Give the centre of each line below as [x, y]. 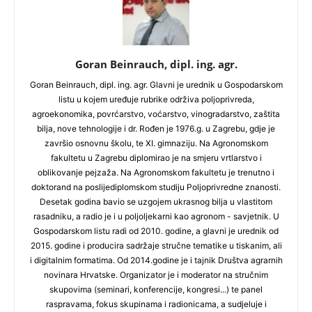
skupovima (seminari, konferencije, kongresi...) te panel [156, 290]
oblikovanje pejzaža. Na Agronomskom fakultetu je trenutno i [156, 173]
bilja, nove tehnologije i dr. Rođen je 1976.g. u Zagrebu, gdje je [156, 129]
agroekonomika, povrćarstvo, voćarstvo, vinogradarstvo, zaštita [156, 114]
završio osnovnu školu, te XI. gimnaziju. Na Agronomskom [156, 143]
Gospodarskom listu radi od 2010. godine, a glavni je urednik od [156, 231]
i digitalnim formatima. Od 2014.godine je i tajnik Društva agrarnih [156, 260]
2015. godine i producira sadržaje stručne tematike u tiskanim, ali [156, 246]
